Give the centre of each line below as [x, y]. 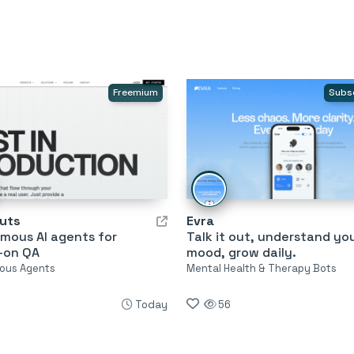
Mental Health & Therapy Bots [261, 268]
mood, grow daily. [241, 252]
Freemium [135, 92]
